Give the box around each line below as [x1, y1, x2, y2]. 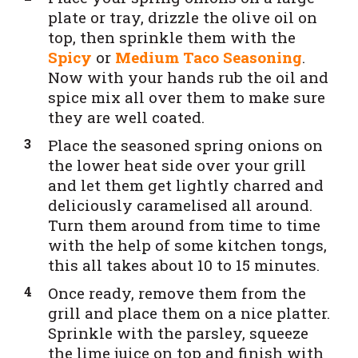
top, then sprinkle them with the [48, 26, 296, 47]
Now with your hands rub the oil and [48, 66, 328, 87]
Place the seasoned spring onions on [48, 134, 323, 155]
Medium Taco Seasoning [115, 46, 302, 67]
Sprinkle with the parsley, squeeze [48, 322, 308, 343]
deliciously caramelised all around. [48, 194, 312, 215]
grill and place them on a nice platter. [48, 302, 330, 323]
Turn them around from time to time [48, 214, 320, 235]
